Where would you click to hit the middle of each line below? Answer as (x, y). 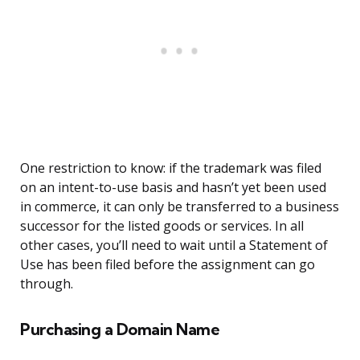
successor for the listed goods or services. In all (162, 226)
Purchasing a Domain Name (120, 329)
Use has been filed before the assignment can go (168, 265)
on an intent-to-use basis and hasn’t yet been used (173, 188)
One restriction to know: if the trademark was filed (171, 168)
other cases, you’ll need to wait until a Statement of (174, 245)
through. (47, 284)
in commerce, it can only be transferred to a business (180, 207)
